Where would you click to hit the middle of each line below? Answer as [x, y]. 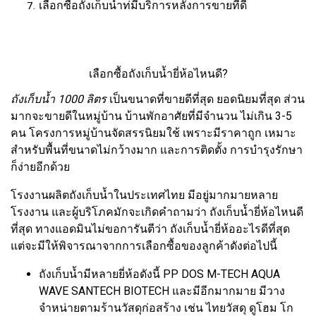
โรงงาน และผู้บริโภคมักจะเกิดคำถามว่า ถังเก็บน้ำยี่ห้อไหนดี [157, 212]
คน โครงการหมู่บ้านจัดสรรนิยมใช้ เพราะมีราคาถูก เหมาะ [153, 133]
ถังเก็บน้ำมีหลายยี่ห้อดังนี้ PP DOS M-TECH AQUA [159, 274]
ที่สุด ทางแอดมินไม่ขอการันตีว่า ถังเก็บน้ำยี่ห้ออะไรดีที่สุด [150, 229]
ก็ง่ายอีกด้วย [40, 166]
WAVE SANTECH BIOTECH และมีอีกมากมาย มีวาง [162, 291]
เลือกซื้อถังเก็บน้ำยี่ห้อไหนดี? [158, 73]
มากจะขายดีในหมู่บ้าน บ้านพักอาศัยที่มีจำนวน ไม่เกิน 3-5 [151, 116]
